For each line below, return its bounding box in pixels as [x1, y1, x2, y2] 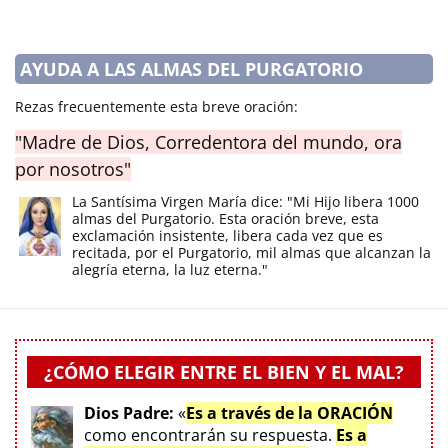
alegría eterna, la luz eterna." [72, 259, 268, 279]
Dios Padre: [84, 401, 174, 424]
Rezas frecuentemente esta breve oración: [15, 96, 298, 116]
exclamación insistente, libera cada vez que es [72, 225, 383, 245]
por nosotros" [15, 156, 131, 181]
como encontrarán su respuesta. [84, 423, 336, 446]
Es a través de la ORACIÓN [186, 401, 393, 424]
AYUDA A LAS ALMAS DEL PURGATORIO [20, 56, 363, 81]
